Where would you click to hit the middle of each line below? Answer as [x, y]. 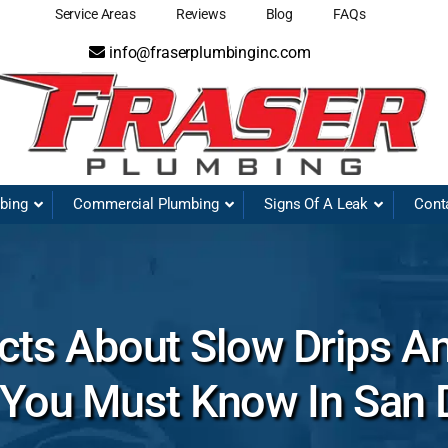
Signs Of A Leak [316, 204]
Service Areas [95, 14]
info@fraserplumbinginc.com [208, 52]
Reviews [200, 14]
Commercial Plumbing [146, 204]
